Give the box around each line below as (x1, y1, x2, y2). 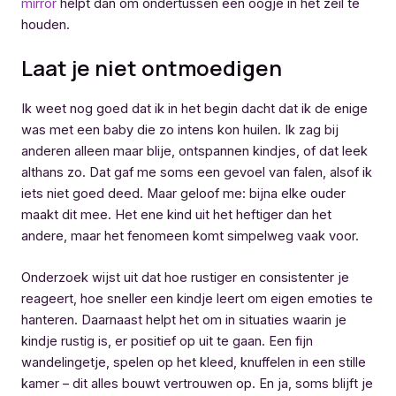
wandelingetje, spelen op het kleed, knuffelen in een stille (21, 354, 366, 371)
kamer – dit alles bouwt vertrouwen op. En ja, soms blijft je (21, 376, 373, 392)
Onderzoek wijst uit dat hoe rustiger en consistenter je (21, 270, 349, 286)
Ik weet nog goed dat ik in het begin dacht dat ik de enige (21, 101, 368, 118)
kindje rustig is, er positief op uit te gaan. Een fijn (21, 333, 313, 350)
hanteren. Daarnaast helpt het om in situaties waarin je (21, 312, 346, 329)
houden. (21, 16, 70, 33)
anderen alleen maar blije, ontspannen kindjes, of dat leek (21, 143, 368, 160)
